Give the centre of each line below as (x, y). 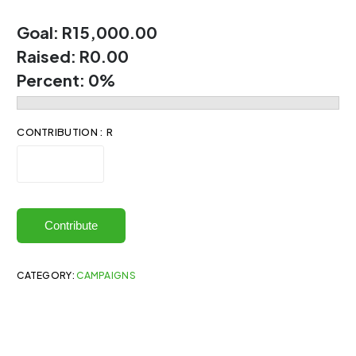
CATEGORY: (47, 275)
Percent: (53, 80)
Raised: (48, 56)
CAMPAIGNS (106, 275)
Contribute (72, 225)
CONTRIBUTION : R (65, 132)
